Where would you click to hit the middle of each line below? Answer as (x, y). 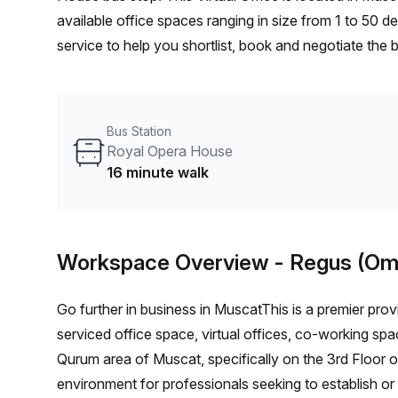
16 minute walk (158, 172)
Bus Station (139, 131)
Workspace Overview (163, 263)
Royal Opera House (170, 151)
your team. (91, 95)
